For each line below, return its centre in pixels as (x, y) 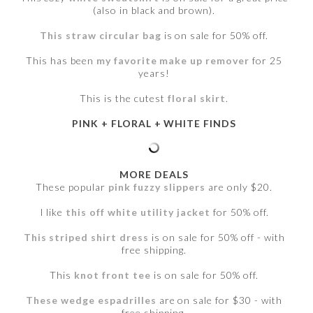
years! (154, 73)
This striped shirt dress (86, 237)
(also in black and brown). (154, 10)
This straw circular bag (101, 35)
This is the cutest (124, 98)
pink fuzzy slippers (157, 187)
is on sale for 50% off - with (217, 237)
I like (53, 212)
